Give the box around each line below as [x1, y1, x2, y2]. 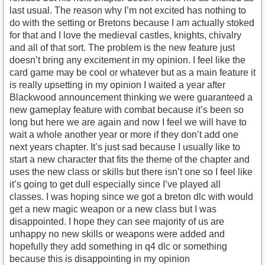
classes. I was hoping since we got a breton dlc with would [9, 192, 253, 202]
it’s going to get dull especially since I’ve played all [9, 179, 221, 190]
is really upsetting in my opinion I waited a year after [9, 80, 225, 91]
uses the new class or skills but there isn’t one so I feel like [9, 167, 253, 177]
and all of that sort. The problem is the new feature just [9, 43, 235, 53]
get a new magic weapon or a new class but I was [9, 204, 216, 215]
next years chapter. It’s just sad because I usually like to [9, 142, 240, 153]
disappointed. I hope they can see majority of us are [9, 216, 224, 227]
